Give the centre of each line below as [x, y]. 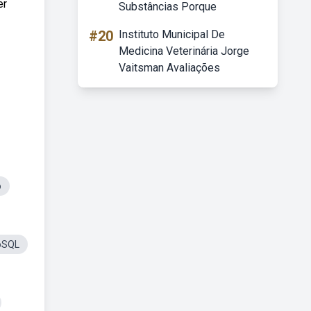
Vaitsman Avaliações [169, 68]
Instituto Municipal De [172, 34]
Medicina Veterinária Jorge [184, 51]
